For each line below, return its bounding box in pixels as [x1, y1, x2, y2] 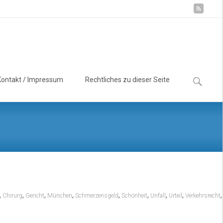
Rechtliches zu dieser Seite [85, 76, 170, 84]
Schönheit [121, 192, 147, 199]
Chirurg [2, 192, 22, 199]
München [47, 192, 72, 199]
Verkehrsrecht [185, 192, 221, 199]
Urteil [168, 192, 182, 199]
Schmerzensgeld [75, 192, 118, 199]
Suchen [189, 71, 215, 81]
